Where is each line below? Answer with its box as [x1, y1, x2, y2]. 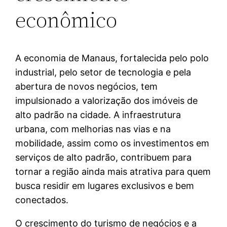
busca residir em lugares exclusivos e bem [15, 180, 195, 192]
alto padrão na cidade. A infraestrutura [15, 109, 181, 121]
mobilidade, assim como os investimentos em [15, 138, 210, 149]
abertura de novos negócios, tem [15, 81, 158, 92]
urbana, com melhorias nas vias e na [15, 124, 171, 135]
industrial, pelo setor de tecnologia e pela [15, 67, 192, 78]
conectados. [15, 195, 69, 206]
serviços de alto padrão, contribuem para [15, 152, 192, 163]
